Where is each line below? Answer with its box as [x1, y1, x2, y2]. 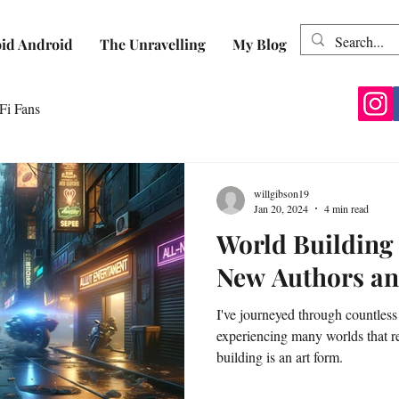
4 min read [324, 201, 369, 216]
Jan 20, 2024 [254, 201, 308, 216]
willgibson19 [254, 185, 309, 200]
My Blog [232, 35, 287, 53]
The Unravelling [100, 35, 206, 53]
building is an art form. [216, 347, 343, 366]
